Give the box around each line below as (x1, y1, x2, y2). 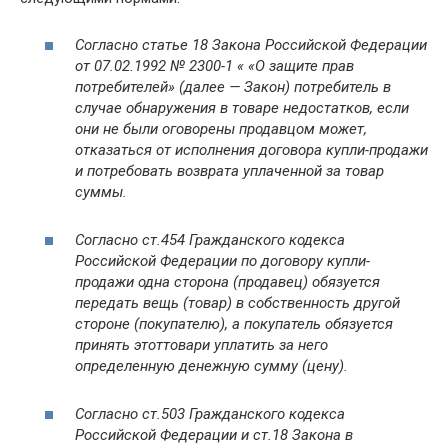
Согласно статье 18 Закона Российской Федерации (75, 35, 427, 54)
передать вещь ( (75, 293, 188, 312)
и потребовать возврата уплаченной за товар (75, 161, 384, 180)
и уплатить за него (202, 335, 328, 354)
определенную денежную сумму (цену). (75, 356, 348, 375)
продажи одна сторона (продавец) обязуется (75, 272, 380, 291)
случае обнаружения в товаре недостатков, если (75, 98, 409, 117)
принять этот (75, 335, 163, 354)
